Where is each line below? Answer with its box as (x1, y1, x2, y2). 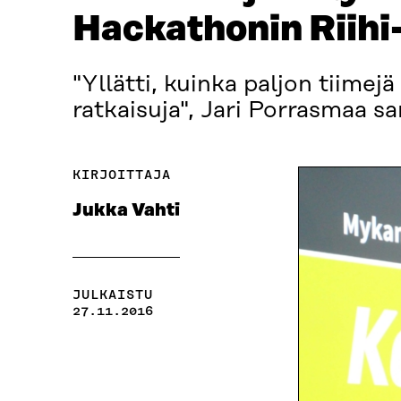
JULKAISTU (72, 286, 153, 303)
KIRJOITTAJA (72, 166, 171, 183)
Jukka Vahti (72, 200, 180, 221)
